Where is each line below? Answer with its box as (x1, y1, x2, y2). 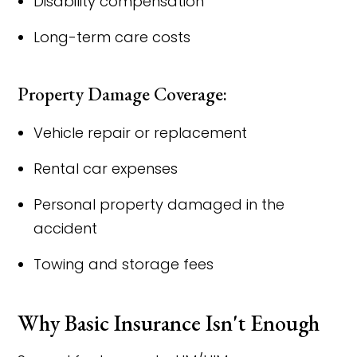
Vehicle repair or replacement (33, 123, 248, 143)
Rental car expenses (33, 159, 178, 178)
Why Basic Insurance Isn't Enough (18, 308, 320, 337)
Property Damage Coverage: (18, 82, 228, 106)
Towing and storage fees (33, 254, 214, 274)
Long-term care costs (33, 27, 191, 47)
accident (33, 218, 98, 238)
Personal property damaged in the (33, 194, 285, 214)
